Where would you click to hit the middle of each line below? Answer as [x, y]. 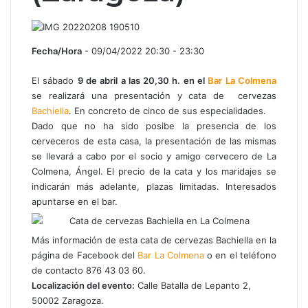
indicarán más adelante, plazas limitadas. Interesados [154, 186]
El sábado [55, 80]
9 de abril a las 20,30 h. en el [143, 80]
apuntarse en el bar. [75, 201]
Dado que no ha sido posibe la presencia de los [154, 125]
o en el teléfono [242, 255]
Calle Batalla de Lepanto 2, [193, 285]
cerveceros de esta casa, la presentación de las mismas [154, 141]
